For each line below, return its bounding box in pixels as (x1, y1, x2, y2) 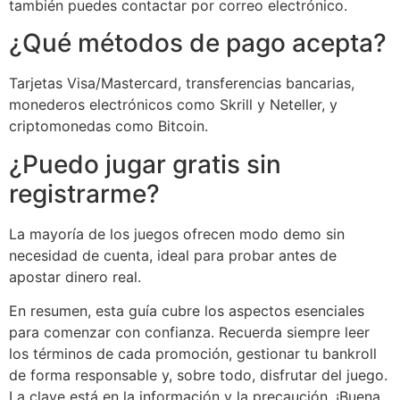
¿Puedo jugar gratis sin (9, 148, 281, 179)
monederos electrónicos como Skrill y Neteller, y (9, 96, 337, 114)
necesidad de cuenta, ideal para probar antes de (9, 246, 337, 264)
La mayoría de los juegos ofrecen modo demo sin (9, 224, 345, 243)
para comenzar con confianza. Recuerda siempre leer (9, 322, 370, 341)
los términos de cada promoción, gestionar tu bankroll (9, 344, 377, 362)
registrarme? (9, 178, 160, 209)
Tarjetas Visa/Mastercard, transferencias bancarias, (9, 74, 354, 93)
